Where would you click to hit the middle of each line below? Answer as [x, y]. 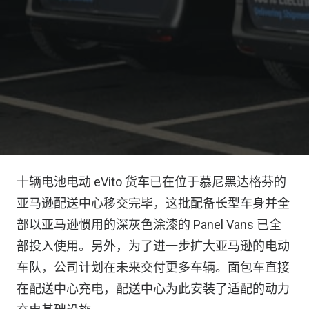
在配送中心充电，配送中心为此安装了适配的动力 [153, 289]
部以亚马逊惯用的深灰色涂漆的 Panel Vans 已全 [149, 225]
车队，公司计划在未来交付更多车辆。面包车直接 [153, 267]
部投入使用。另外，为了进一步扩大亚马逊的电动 [153, 246]
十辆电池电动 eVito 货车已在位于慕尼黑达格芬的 [151, 182]
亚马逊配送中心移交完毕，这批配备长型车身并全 [153, 203]
